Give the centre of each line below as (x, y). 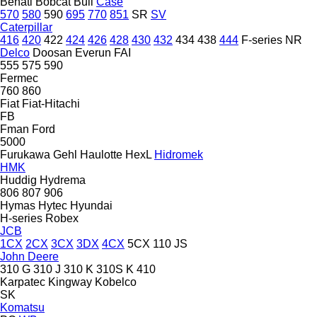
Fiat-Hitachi (51, 103)
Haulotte (101, 154)
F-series (262, 40)
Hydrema (63, 180)
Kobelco (116, 282)
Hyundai (91, 205)
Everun (93, 52)
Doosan (52, 52)
